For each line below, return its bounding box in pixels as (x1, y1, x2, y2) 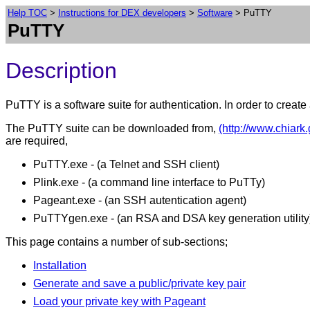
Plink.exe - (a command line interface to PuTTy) (33, 176, 265, 188)
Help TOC (8, 8, 47, 18)
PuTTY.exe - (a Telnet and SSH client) (33, 158, 219, 170)
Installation (33, 259, 86, 271)
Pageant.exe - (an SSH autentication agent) (33, 194, 246, 206)
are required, (6, 134, 68, 147)
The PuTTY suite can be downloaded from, (6, 122, 219, 134)
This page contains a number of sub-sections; (6, 235, 228, 248)
